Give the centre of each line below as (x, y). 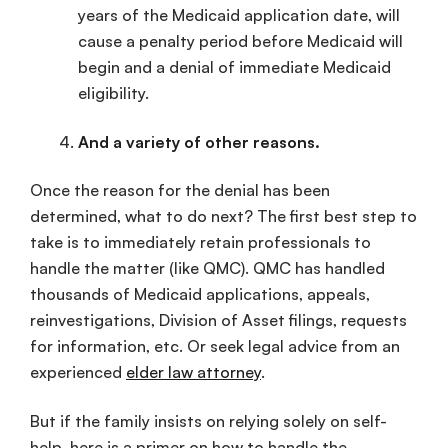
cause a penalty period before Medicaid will (240, 40)
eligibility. (113, 92)
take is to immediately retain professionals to (200, 242)
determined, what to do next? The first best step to (223, 216)
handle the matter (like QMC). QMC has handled (207, 268)
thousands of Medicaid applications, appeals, (200, 294)
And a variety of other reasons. (199, 141)
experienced (78, 372)
